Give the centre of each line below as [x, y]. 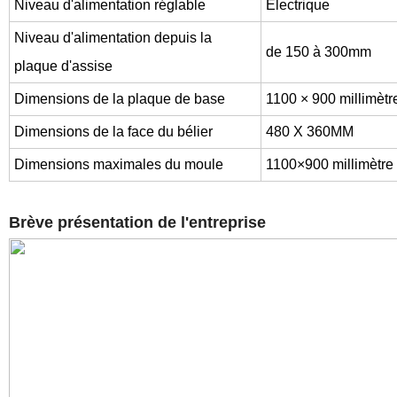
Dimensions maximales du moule [119, 164]
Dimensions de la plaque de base [120, 99]
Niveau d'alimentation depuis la [113, 38]
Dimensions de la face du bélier [113, 132]
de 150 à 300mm [319, 52]
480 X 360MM [310, 132]
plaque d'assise [63, 66]
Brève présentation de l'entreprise [137, 222]
